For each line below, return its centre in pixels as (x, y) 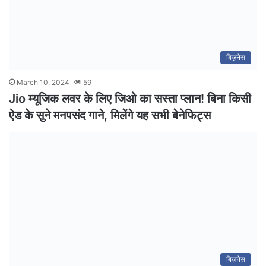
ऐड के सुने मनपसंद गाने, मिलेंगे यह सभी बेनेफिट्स (110, 115)
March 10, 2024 (43, 83)
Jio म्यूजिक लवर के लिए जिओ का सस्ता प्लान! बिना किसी (130, 99)
